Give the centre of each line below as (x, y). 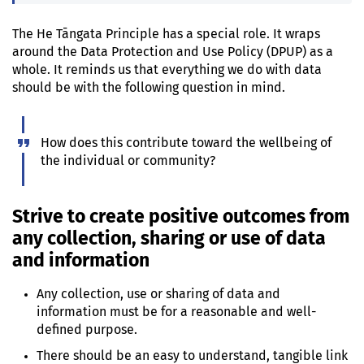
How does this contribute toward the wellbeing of (186, 143)
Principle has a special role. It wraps (211, 34)
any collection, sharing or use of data (169, 239)
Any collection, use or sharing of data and (158, 294)
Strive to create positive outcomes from (181, 217)
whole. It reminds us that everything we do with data (167, 70)
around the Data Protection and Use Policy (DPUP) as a (173, 52)
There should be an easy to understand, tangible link (192, 356)
